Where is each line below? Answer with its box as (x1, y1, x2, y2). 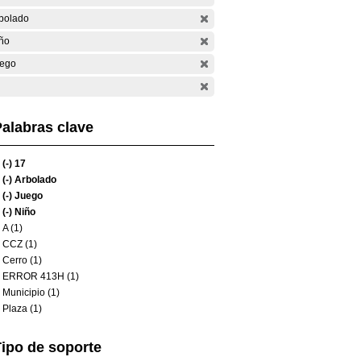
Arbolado (12, 174, 56, 185)
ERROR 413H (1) (2, 271, 79, 282)
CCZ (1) (2, 239, 37, 250)
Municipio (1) (2, 287, 60, 298)
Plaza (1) (2, 303, 42, 314)
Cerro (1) (2, 255, 42, 266)
